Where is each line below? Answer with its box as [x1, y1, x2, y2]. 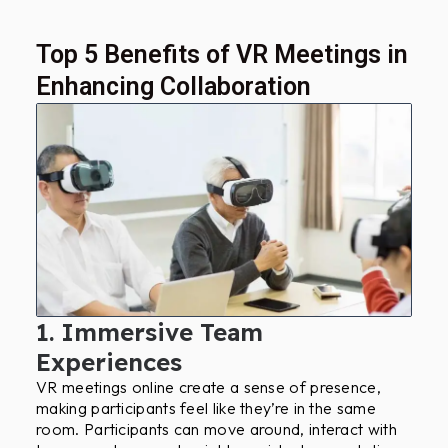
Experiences [36, 346, 183, 377]
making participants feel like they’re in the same [36, 397, 376, 418]
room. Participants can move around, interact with [36, 418, 397, 439]
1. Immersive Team [36, 316, 264, 347]
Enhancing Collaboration [36, 72, 312, 102]
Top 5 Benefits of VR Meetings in [36, 40, 409, 70]
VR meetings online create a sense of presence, [36, 376, 381, 397]
